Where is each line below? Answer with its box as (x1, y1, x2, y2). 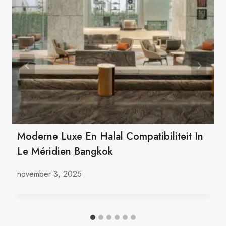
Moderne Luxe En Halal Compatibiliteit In (17, 129, 203, 144)
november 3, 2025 (17, 168, 82, 180)
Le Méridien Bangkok (17, 144, 113, 159)
